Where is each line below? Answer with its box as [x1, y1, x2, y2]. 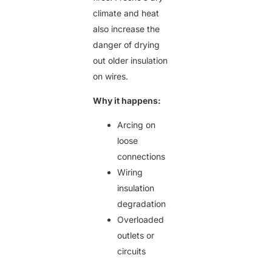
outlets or [117, 230, 155, 241]
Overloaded [117, 214, 165, 225]
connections [117, 151, 166, 162]
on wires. [93, 71, 129, 82]
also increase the [93, 24, 160, 35]
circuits [117, 246, 146, 257]
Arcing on [117, 120, 156, 131]
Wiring [117, 167, 143, 178]
